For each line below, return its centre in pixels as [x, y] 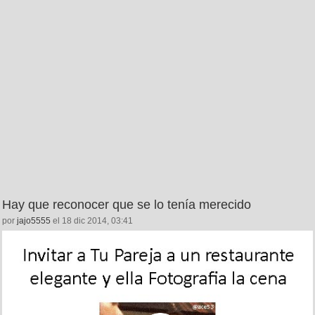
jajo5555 [34, 221]
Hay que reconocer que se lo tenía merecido [127, 205]
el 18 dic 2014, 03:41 [92, 221]
